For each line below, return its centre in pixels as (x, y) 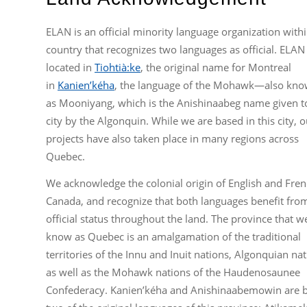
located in (70, 67)
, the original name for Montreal (216, 67)
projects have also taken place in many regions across (172, 138)
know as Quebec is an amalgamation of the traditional (173, 236)
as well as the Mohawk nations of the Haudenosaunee (173, 272)
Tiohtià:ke (118, 67)
